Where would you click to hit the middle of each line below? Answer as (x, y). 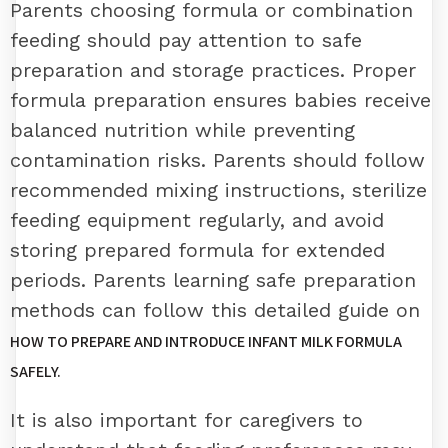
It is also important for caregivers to (186, 419)
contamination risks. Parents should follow (217, 159)
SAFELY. (35, 371)
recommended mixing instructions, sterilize (218, 189)
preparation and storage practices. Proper (213, 69)
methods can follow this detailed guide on (215, 309)
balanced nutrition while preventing (182, 129)
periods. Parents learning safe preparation (213, 279)
